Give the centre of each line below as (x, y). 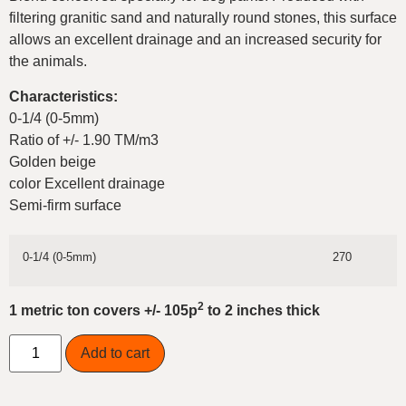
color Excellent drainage (87, 183)
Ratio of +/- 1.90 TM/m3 (84, 140)
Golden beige (53, 161)
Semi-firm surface (65, 205)
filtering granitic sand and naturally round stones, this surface (203, 18)
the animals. (48, 62)
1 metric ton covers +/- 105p (103, 310)
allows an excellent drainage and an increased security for (195, 40)
